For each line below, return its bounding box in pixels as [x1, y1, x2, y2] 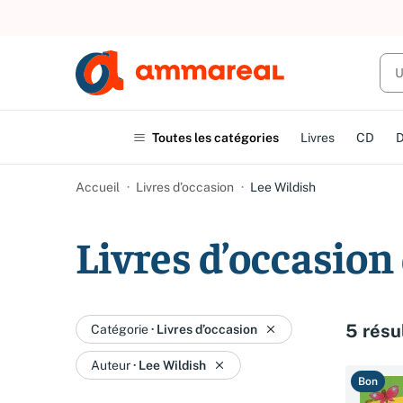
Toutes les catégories [151, 130, 279, 145]
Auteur [91, 358, 130, 372]
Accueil [76, 180, 120, 194]
